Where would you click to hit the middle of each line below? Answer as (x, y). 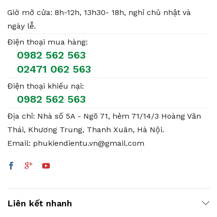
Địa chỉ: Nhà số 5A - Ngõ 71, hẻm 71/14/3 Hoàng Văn (104, 116)
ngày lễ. (22, 26)
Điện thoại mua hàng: (47, 42)
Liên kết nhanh (40, 203)
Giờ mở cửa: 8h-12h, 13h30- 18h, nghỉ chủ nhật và (99, 12)
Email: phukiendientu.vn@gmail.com (76, 143)
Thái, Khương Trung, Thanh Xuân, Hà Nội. (86, 129)
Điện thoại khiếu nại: (46, 86)
